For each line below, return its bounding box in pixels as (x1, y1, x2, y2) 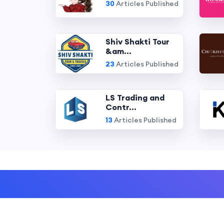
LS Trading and (105, 92, 164, 102)
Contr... (105, 102, 136, 112)
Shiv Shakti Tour (105, 36, 169, 46)
